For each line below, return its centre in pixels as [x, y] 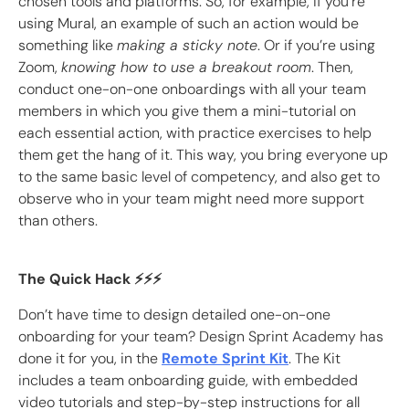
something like [68, 46]
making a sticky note [187, 46]
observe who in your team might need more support [191, 199]
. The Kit [315, 359]
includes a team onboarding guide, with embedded [188, 381]
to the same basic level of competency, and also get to [199, 177]
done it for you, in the [90, 359]
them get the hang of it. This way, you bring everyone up [203, 155]
